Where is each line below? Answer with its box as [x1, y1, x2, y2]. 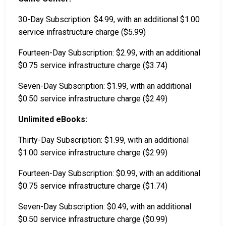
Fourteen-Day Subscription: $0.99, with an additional [18, 168, 200, 179]
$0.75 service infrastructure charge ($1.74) [18, 181, 167, 191]
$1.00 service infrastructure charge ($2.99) [18, 148, 167, 158]
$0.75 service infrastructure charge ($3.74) [18, 61, 167, 71]
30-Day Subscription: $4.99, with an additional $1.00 [18, 15, 200, 25]
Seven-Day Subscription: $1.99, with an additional [18, 81, 191, 91]
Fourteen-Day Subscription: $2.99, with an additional [18, 48, 200, 58]
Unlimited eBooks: [18, 115, 87, 125]
